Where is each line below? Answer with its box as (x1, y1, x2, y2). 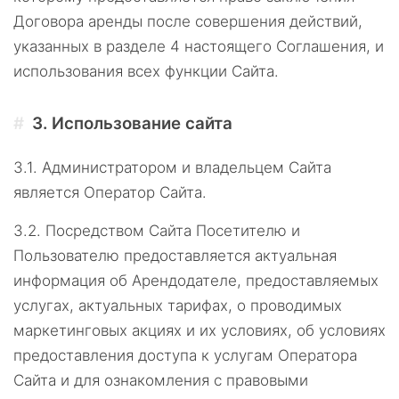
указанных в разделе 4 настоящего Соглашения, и (13, 37, 384, 55)
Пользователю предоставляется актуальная (13, 247, 337, 265)
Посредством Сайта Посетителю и (45, 222, 300, 240)
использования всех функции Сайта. (13, 62, 279, 80)
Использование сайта (52, 113, 233, 134)
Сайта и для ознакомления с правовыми (13, 371, 308, 389)
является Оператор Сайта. (13, 183, 207, 201)
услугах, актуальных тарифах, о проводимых (13, 297, 342, 314)
